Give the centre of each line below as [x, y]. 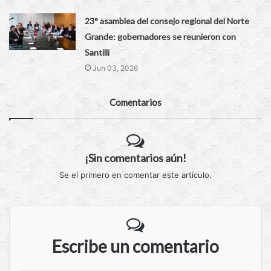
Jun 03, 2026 [116, 68]
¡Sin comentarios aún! [135, 158]
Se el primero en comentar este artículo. [135, 175]
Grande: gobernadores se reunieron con [161, 36]
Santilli [97, 52]
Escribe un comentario [135, 246]
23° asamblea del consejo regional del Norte [167, 21]
